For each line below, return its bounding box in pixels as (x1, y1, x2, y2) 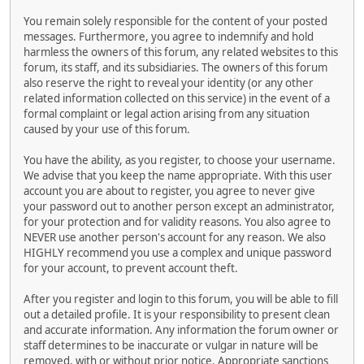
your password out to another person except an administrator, (24, 198, 335, 214)
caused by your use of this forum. (24, 121, 190, 136)
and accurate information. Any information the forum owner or (24, 322, 339, 337)
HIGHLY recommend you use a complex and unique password (24, 245, 331, 260)
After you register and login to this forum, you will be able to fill (24, 291, 338, 306)
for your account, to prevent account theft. (24, 260, 238, 275)
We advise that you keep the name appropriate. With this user (24, 167, 332, 183)
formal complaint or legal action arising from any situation (24, 106, 310, 121)
